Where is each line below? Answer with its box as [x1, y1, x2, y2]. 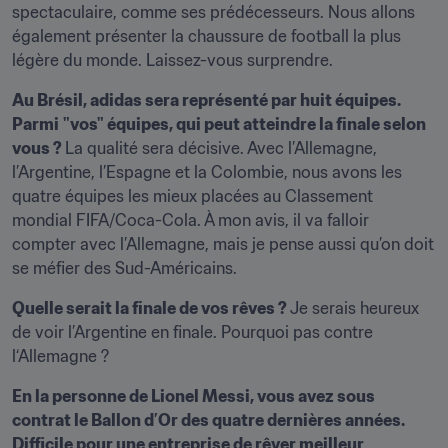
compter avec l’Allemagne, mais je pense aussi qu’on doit [12, 234, 434, 254]
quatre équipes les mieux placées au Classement [12, 186, 373, 206]
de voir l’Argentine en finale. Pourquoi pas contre [12, 322, 373, 342]
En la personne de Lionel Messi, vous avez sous [12, 386, 375, 406]
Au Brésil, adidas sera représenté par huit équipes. [12, 90, 401, 110]
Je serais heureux [290, 298, 419, 318]
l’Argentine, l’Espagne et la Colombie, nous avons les [12, 162, 402, 182]
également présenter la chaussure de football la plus [12, 26, 401, 46]
